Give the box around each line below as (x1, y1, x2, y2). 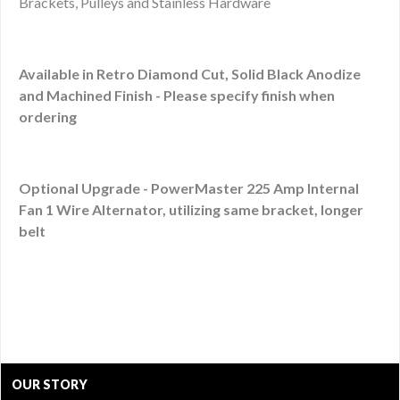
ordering (19, 107, 77, 125)
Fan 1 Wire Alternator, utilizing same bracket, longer (19, 200, 363, 218)
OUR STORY (12, 376, 87, 392)
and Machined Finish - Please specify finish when (19, 86, 335, 104)
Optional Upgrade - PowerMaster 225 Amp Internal (19, 179, 359, 196)
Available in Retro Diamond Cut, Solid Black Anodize (19, 64, 361, 82)
